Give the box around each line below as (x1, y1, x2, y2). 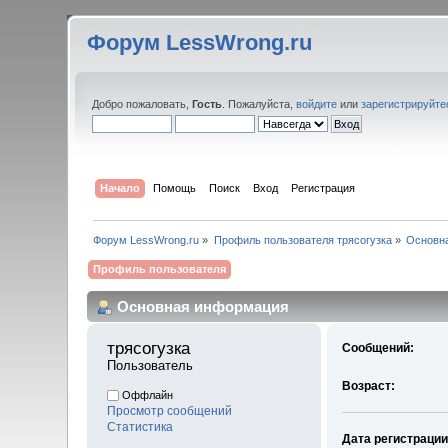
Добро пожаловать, (92, 98, 193, 110)
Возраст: (341, 379, 395, 394)
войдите (296, 98, 338, 110)
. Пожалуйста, (222, 98, 297, 110)
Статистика (107, 420, 174, 435)
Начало (99, 181, 140, 194)
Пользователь (107, 358, 194, 374)
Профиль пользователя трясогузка (213, 233, 392, 246)
